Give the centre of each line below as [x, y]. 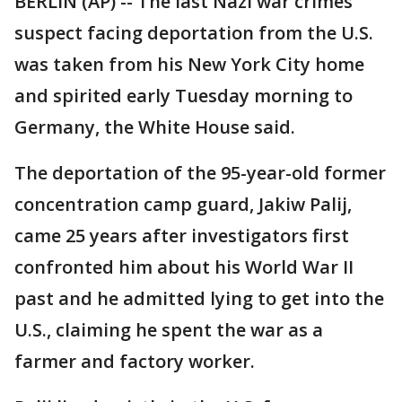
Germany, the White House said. [155, 127]
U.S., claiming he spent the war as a [169, 330]
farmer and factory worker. [135, 361]
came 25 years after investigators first [182, 236]
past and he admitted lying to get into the [199, 298]
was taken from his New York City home [189, 64]
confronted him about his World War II [184, 267]
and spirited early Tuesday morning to [184, 96]
